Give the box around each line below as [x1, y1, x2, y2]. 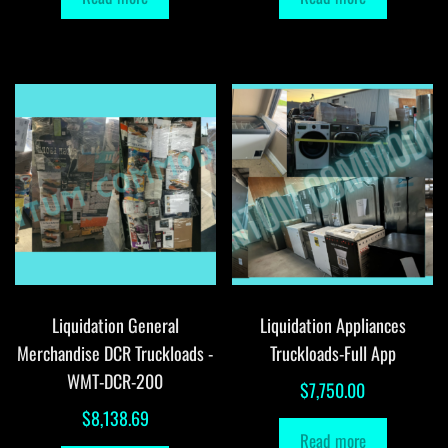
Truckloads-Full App [269, 340, 396, 367]
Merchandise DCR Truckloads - [17, 340, 214, 367]
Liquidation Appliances [259, 312, 406, 339]
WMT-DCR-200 [67, 368, 164, 395]
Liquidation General [51, 312, 179, 339]
